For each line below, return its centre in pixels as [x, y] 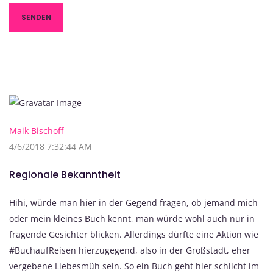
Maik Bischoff [36, 131]
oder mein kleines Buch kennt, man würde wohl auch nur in [132, 219]
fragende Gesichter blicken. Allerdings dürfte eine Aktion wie [134, 235]
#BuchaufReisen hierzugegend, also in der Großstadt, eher [130, 250]
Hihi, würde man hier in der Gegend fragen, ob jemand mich [133, 203]
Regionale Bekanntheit [65, 175]
